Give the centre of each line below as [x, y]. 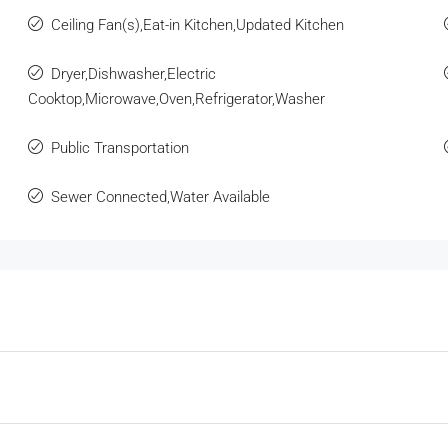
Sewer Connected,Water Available [160, 196]
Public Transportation [119, 147]
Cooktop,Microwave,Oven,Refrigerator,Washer [176, 98]
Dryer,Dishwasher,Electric [133, 73]
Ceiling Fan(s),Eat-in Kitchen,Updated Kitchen [197, 24]
